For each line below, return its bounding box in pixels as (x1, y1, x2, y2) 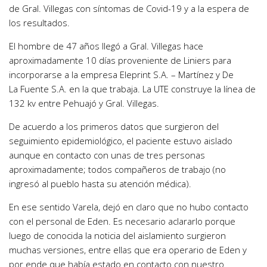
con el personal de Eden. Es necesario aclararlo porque (9, 215, 235, 228)
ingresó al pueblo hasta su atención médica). (9, 178, 191, 190)
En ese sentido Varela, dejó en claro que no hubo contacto (9, 201, 249, 213)
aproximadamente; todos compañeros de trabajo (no (9, 163, 226, 176)
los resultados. (9, 17, 70, 29)
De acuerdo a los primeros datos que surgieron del (9, 120, 219, 133)
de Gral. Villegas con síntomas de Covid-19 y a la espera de (9, 2, 249, 15)
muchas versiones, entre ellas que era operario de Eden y (9, 244, 247, 256)
